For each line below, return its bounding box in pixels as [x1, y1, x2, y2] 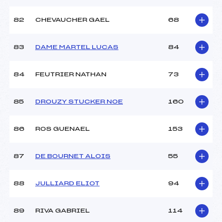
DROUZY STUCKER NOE [35, 99, 123, 105]
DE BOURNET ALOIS [35, 153, 111, 160]
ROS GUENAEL [35, 126, 90, 132]
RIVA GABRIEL [35, 208, 90, 214]
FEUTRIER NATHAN [35, 71, 107, 78]
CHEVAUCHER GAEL [35, 17, 110, 23]
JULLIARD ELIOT [35, 180, 100, 187]
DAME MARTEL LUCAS [35, 44, 118, 51]
